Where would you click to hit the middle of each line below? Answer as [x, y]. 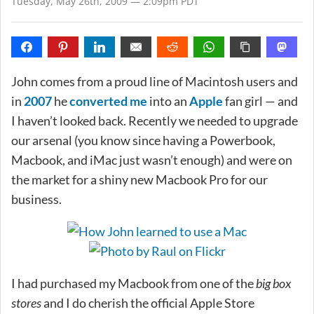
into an [168, 101]
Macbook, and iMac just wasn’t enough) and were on [152, 159]
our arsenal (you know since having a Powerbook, [143, 140]
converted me [108, 101]
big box [273, 283]
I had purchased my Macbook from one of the [134, 283]
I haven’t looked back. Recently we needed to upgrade [155, 120]
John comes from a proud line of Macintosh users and [155, 81]
